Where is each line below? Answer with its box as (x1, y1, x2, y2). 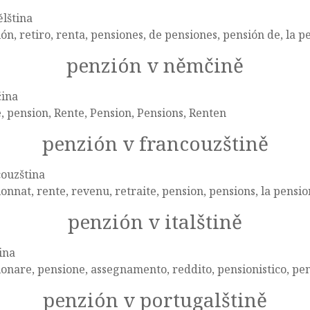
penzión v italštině (68, 208, 242, 235)
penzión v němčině (66, 52, 244, 78)
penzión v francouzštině (42, 130, 268, 156)
